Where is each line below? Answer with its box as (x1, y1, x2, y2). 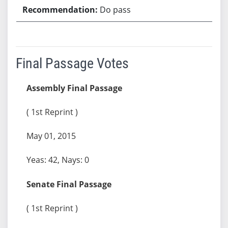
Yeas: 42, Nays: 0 (26, 154, 89, 165)
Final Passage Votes (15, 54, 129, 72)
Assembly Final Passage (26, 82, 122, 94)
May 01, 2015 (26, 130, 76, 141)
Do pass (100, 4, 131, 15)
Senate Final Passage (26, 178, 111, 190)
